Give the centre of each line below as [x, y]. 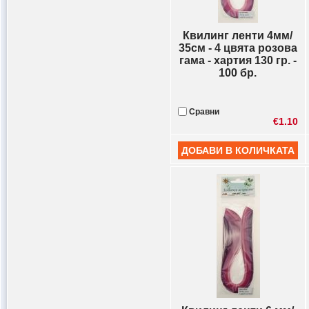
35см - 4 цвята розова [238, 48]
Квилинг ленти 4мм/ [238, 36]
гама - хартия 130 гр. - [238, 60]
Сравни [203, 112]
